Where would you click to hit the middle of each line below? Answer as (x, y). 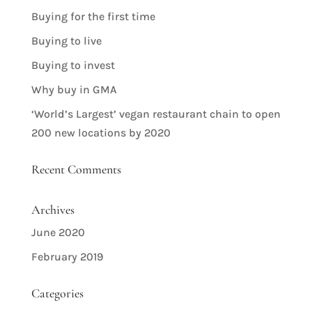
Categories (57, 293)
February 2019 (67, 257)
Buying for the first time (93, 16)
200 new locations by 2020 (101, 133)
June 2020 (58, 232)
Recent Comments (76, 169)
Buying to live (66, 41)
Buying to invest (73, 65)
